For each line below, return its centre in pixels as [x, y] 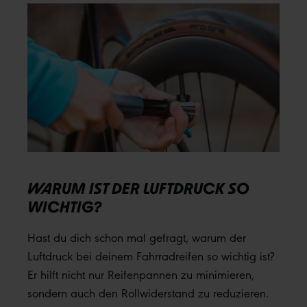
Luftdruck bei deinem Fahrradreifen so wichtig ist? [151, 256]
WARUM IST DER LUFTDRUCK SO [138, 189]
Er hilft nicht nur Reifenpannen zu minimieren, [141, 274]
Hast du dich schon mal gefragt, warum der [137, 237]
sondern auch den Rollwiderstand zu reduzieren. [148, 293]
